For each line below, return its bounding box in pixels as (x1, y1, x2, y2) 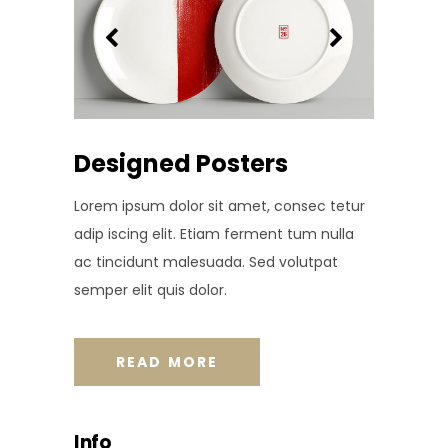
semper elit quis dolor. (74, 279, 227, 300)
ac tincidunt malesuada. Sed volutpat (74, 251, 338, 272)
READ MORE (116, 351, 218, 372)
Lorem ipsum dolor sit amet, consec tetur (74, 195, 365, 216)
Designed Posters (74, 146, 288, 180)
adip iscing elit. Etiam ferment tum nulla (74, 223, 354, 244)
